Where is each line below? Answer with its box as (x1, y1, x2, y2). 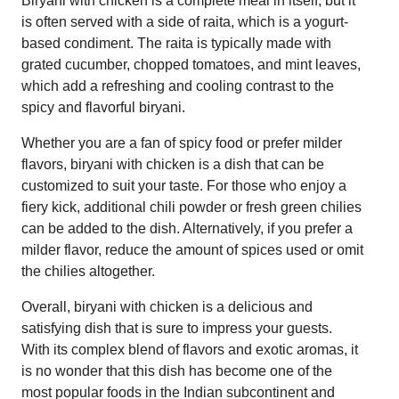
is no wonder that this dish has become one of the (21, 362, 332, 379)
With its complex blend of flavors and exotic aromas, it (21, 341, 358, 357)
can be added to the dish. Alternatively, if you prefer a (21, 220, 353, 236)
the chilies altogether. (21, 263, 155, 279)
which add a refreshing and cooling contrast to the (21, 77, 334, 94)
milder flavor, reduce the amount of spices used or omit (21, 241, 363, 257)
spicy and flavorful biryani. (21, 99, 185, 115)
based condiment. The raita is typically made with (21, 35, 331, 51)
